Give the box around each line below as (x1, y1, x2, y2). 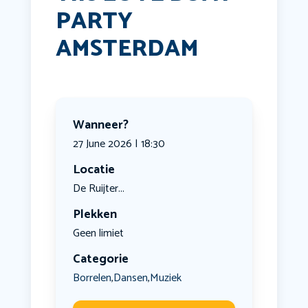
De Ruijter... (72, 179, 124, 199)
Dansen (113, 268, 148, 287)
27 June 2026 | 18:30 (72, 135, 165, 154)
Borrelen (72, 268, 111, 287)
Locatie (72, 159, 115, 181)
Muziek (149, 268, 181, 287)
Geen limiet (72, 224, 124, 243)
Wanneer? (72, 115, 129, 136)
